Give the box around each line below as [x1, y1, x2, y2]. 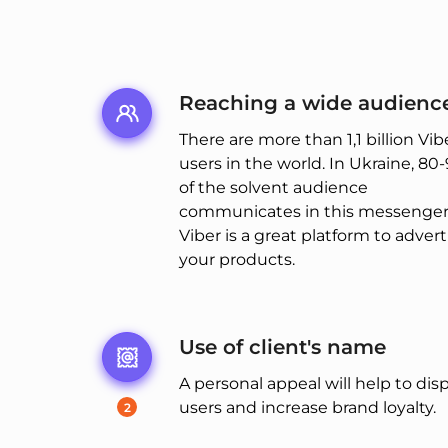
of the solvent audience [179, 178, 368, 198]
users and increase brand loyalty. [179, 398, 436, 418]
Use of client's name [179, 335, 386, 360]
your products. [179, 250, 295, 270]
